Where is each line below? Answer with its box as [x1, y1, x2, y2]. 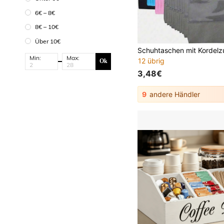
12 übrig [138, 56, 165, 65]
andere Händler [147, 90, 200, 99]
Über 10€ [35, 37, 60, 45]
